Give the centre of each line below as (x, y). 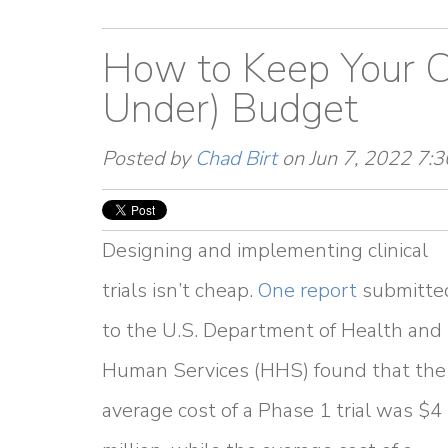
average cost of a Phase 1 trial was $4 (272, 410)
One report (307, 290)
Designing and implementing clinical (265, 250)
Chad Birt (236, 158)
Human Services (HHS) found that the (274, 370)
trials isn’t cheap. (180, 290)
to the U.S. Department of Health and (272, 330)
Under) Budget (230, 109)
